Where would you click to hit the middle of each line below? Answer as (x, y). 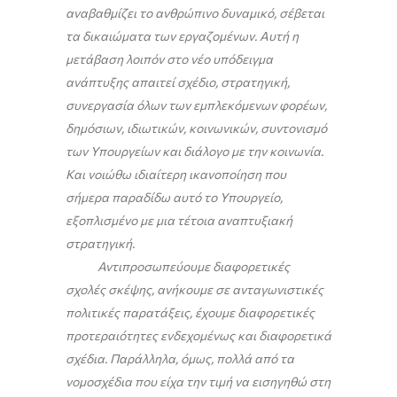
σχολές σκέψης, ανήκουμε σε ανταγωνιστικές (195, 290)
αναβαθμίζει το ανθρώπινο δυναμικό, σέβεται (195, 13)
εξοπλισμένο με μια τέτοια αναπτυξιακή (179, 221)
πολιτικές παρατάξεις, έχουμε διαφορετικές (190, 313)
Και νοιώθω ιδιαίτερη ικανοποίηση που (176, 175)
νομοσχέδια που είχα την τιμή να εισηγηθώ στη (198, 382)
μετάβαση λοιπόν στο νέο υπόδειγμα (169, 59)
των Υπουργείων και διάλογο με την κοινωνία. (195, 152)
